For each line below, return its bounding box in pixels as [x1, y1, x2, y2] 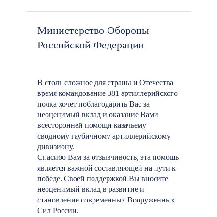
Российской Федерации [37, 39, 144, 51]
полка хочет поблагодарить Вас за [37, 100, 150, 108]
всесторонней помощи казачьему [37, 121, 146, 129]
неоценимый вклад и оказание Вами [37, 110, 158, 119]
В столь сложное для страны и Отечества [37, 78, 173, 87]
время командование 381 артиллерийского [37, 89, 178, 97]
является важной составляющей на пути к [37, 164, 176, 172]
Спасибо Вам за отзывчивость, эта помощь [37, 153, 179, 161]
